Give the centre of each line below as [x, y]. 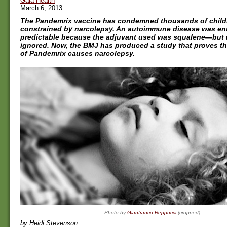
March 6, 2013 [41, 8]
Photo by [116, 213]
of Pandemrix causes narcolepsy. [78, 53]
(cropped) [188, 213]
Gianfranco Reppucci [152, 213]
